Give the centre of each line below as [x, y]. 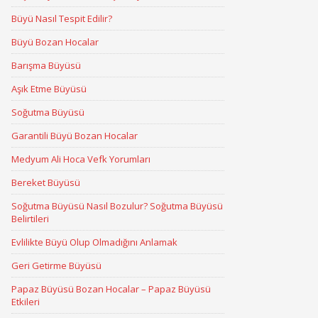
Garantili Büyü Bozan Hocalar [75, 136]
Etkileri [26, 302]
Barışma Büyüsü [46, 65]
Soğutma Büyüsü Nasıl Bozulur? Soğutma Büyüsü [117, 206]
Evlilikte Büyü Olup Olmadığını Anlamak [94, 242]
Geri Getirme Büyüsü [56, 265]
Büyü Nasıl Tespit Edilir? [62, 18]
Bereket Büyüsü [46, 182]
